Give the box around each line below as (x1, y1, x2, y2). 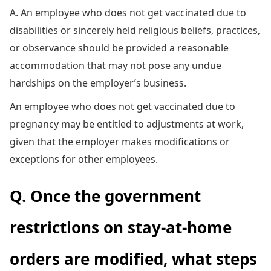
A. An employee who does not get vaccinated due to (10, 5, 246, 19)
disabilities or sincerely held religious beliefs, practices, (10, 23, 260, 37)
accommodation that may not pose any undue (10, 58, 221, 72)
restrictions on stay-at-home (10, 216, 232, 238)
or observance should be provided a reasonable (10, 41, 229, 54)
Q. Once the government (10, 184, 201, 207)
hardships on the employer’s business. (10, 76, 186, 90)
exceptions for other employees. (10, 152, 158, 166)
